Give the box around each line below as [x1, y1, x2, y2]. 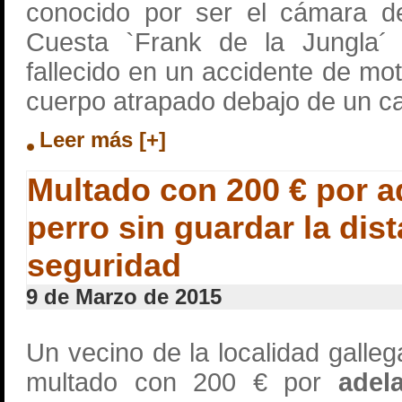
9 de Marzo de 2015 [26, 284, 222, 309]
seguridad [27, 247, 181, 284]
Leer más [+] [39, 127, 166, 152]
